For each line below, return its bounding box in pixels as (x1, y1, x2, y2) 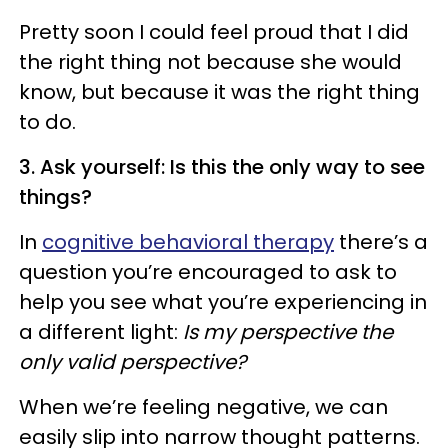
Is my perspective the (183, 318, 393, 347)
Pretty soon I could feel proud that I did (19, 18, 409, 47)
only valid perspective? (19, 348, 246, 377)
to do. (19, 108, 76, 137)
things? (19, 183, 92, 212)
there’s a (334, 228, 428, 257)
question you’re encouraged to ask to (19, 258, 397, 287)
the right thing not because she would (19, 48, 402, 77)
